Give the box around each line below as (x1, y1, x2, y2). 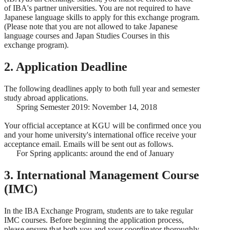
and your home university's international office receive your (4, 130, 196, 139)
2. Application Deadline (4, 60, 127, 74)
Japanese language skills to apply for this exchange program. (4, 13, 200, 22)
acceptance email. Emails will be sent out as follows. (4, 139, 174, 148)
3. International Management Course (4, 168, 199, 182)
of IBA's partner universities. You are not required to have (4, 4, 190, 13)
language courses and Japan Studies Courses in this (4, 31, 169, 41)
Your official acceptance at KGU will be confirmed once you (4, 121, 201, 130)
